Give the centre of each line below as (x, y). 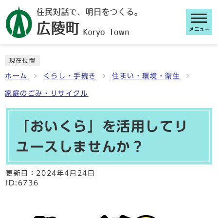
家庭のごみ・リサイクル (47, 93)
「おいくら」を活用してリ (102, 126)
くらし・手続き (70, 76)
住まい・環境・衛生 (146, 76)
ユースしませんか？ (81, 146)
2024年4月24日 (66, 173)
